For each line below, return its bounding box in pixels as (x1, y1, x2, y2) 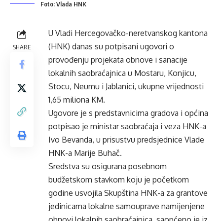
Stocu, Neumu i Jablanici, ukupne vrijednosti (48, 81, 204, 91)
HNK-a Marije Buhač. (48, 148, 122, 158)
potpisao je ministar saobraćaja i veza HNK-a (48, 121, 206, 131)
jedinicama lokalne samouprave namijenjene (48, 201, 205, 211)
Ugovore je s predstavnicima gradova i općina (48, 108, 208, 118)
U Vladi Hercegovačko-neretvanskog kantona (48, 28, 208, 38)
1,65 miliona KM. (48, 95, 105, 105)
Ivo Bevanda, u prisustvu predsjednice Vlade (48, 135, 204, 145)
